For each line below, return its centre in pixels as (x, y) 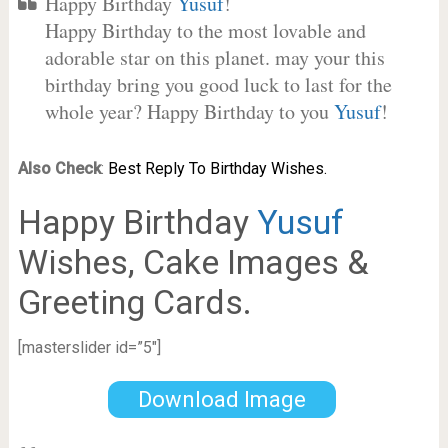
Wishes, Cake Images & (193, 262)
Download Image (221, 399)
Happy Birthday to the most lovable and (205, 30)
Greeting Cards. (134, 302)
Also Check (59, 168)
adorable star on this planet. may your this (214, 57)
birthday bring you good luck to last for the (218, 84)
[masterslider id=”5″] (89, 347)
